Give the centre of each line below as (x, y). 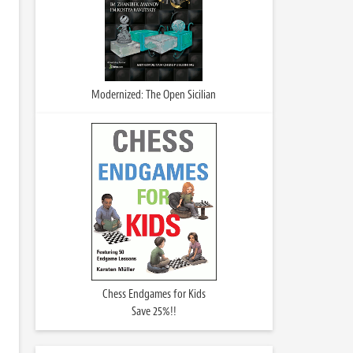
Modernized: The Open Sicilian (154, 95)
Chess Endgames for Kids (154, 294)
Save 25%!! (154, 312)
